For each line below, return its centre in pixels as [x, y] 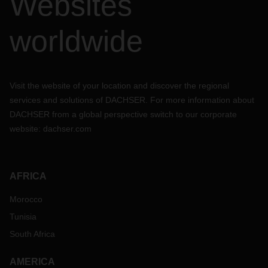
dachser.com [67, 129]
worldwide [76, 41]
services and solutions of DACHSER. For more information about [132, 100]
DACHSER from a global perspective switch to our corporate [123, 114]
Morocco [26, 199]
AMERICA [32, 262]
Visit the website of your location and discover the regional [119, 86]
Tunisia [23, 217]
